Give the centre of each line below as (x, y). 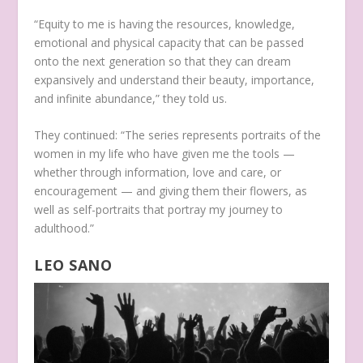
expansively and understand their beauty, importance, (175, 79)
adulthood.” (66, 228)
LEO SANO (73, 265)
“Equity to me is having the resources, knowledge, (165, 23)
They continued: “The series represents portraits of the (178, 135)
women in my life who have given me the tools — (165, 154)
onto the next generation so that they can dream (163, 61)
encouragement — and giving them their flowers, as (171, 191)
